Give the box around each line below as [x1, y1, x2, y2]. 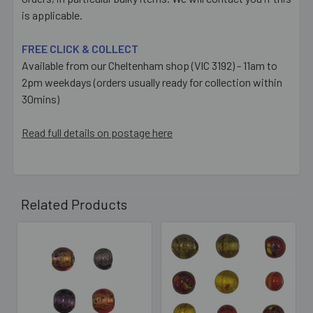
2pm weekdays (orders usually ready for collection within [22, 75, 282, 89]
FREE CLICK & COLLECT [22, 41, 138, 55]
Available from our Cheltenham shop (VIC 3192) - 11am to [22, 58, 277, 72]
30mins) [22, 92, 59, 105]
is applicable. [22, 8, 82, 22]
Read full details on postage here [22, 125, 173, 139]
